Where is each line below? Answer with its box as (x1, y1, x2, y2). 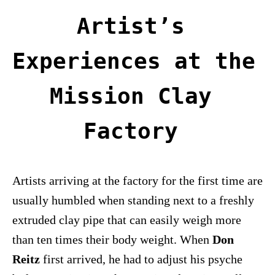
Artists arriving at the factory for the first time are (12, 174, 263, 188)
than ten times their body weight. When (12, 233, 212, 247)
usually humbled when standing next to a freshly (12, 193, 254, 207)
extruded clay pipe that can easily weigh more (12, 213, 241, 227)
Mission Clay (50, 83, 212, 109)
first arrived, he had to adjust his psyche (40, 252, 242, 266)
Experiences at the (12, 48, 255, 74)
